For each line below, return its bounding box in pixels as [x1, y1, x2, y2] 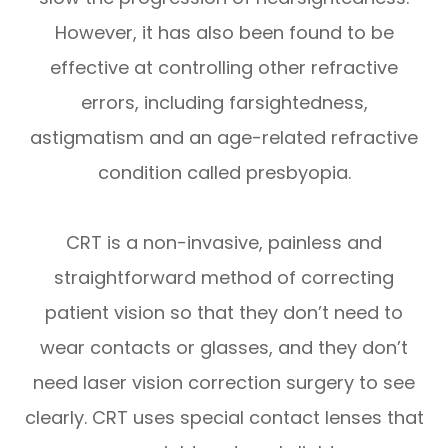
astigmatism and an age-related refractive [30, 124, 418, 150]
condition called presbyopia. [97, 159, 351, 185]
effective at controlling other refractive [50, 54, 398, 80]
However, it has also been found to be [54, 19, 394, 45]
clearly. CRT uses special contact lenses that [24, 404, 424, 430]
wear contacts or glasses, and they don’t [40, 334, 408, 360]
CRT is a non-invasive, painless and [66, 229, 382, 255]
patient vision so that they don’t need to [45, 299, 403, 325]
